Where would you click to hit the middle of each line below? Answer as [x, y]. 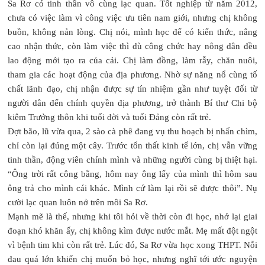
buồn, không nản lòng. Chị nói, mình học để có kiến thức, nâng [132, 32]
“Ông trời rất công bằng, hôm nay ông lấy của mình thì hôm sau [132, 174]
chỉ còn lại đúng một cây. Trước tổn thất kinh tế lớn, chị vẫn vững [132, 145]
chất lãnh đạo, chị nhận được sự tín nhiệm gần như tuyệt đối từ [132, 88]
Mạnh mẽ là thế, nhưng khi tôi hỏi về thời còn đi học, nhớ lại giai [132, 216]
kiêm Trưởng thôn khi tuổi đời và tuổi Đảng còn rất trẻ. [109, 117]
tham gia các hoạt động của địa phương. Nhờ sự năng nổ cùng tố [132, 74]
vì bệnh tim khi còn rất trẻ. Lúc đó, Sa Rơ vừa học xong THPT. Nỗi [132, 245]
